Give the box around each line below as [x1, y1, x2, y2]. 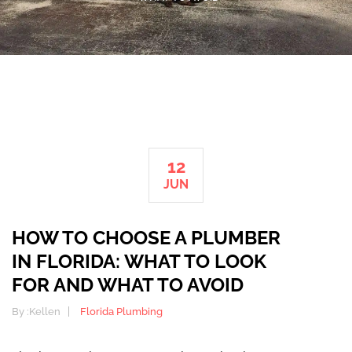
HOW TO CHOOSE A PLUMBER [12, 225, 280, 249]
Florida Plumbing [80, 305, 163, 317]
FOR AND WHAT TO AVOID [12, 273, 244, 296]
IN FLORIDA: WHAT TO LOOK [12, 249, 266, 273]
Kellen [29, 305, 60, 317]
